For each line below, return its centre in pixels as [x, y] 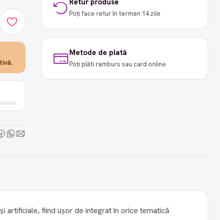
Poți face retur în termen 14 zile [115, 14]
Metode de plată [98, 53]
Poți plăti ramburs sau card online [117, 64]
